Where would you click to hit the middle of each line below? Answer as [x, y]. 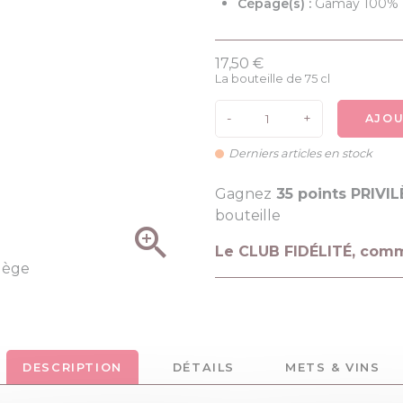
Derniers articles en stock [300, 153]
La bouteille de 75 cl [273, 79]
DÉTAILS [204, 367]
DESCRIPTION [72, 367]
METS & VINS [333, 367]
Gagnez [243, 194]
